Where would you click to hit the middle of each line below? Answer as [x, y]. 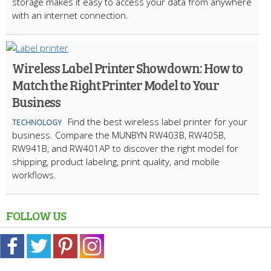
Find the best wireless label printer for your [158, 122]
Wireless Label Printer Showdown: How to [128, 68]
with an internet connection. [70, 15]
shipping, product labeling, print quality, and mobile [116, 162]
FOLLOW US [36, 216]
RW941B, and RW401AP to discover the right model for [125, 149]
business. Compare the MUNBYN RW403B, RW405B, [119, 135]
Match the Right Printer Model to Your [116, 85]
